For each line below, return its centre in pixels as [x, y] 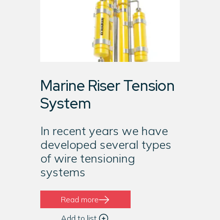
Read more [80, 199]
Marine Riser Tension [107, 85]
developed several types [106, 144]
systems [63, 172]
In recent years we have [104, 131]
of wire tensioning [87, 158]
